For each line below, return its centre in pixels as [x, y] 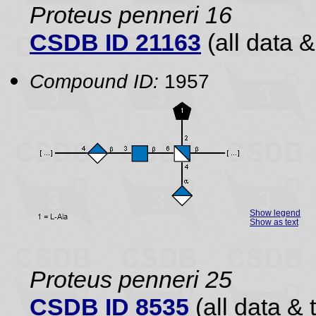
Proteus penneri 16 [131, 15]
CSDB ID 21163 [115, 42]
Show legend [275, 213]
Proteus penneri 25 [131, 279]
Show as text [274, 222]
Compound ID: [94, 81]
